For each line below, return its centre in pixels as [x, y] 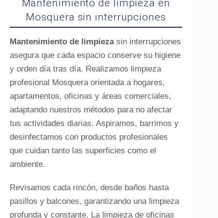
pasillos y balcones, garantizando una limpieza [94, 201]
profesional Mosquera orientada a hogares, [87, 82]
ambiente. [27, 164]
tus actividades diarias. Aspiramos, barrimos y [94, 123]
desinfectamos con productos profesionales [89, 137]
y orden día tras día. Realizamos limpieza [85, 69]
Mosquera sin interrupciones [96, 17]
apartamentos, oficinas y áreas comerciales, [91, 96]
